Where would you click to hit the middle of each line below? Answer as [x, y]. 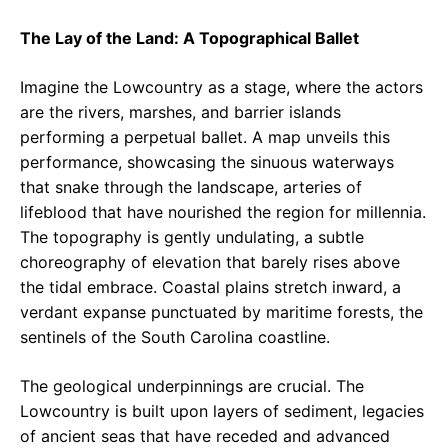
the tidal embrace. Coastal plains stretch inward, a [210, 287]
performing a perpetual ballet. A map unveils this [205, 137]
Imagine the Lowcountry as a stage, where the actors [221, 87]
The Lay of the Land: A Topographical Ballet [189, 38]
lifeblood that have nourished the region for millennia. [223, 212]
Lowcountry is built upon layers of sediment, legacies [222, 411]
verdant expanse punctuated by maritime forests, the [221, 312]
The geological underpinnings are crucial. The [192, 386]
